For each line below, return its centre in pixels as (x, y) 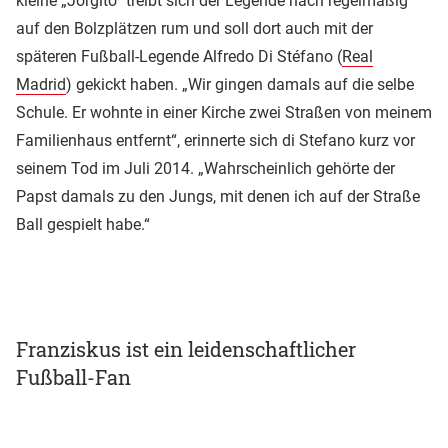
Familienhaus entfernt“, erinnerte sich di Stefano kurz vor (215, 140)
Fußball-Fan (73, 376)
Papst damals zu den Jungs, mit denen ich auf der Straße (218, 196)
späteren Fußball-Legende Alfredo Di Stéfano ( (179, 56)
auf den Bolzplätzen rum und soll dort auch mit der (194, 28)
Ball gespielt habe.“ (83, 224)
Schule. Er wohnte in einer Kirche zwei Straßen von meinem (224, 112)
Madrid (41, 84)
